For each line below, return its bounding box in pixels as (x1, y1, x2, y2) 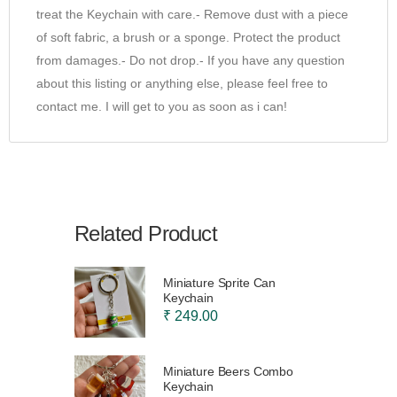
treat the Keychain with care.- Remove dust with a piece (36, 6, 348, 21)
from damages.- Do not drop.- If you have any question (36, 52, 345, 67)
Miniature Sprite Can (163, 275, 276, 290)
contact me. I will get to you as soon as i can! (36, 98, 287, 113)
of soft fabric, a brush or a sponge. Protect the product (36, 29, 340, 44)
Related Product (74, 221, 217, 245)
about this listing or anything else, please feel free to (36, 75, 328, 90)
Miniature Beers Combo (163, 363, 294, 378)
